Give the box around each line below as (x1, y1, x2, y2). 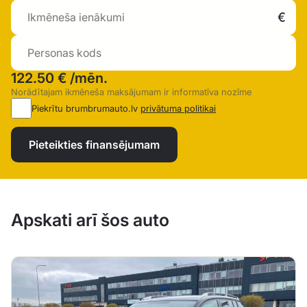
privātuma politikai (140, 103, 216, 114)
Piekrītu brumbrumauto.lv (32, 103, 140, 114)
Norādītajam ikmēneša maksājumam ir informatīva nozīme (11, 86, 251, 98)
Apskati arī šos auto (11, 210, 169, 231)
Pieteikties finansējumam (29, 138, 160, 152)
